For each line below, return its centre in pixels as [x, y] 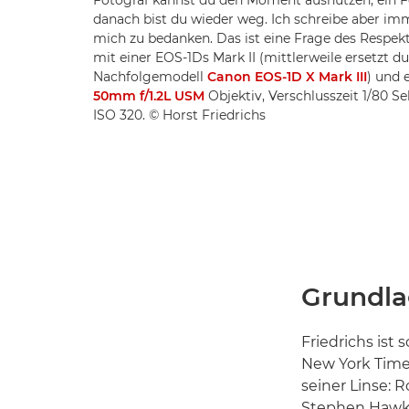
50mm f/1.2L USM [149, 95]
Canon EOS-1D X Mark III [287, 76]
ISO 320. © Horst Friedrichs [179, 115]
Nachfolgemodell [150, 76]
